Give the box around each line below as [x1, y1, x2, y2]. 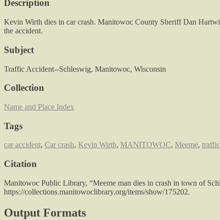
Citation [4, 159, 37, 169]
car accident [4, 140, 41, 149]
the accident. [4, 27, 43, 35]
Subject [4, 44, 34, 55]
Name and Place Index [4, 103, 74, 111]
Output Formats [4, 206, 86, 219]
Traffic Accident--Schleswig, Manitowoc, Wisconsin [4, 64, 166, 73]
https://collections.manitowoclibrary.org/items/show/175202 [4, 187, 188, 196]
